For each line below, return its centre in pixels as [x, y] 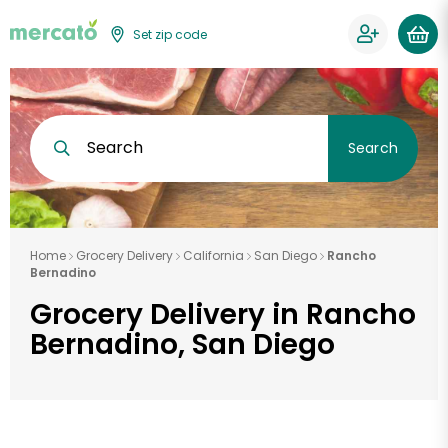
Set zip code [170, 34]
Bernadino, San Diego [182, 344]
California [213, 255]
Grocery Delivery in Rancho [223, 314]
